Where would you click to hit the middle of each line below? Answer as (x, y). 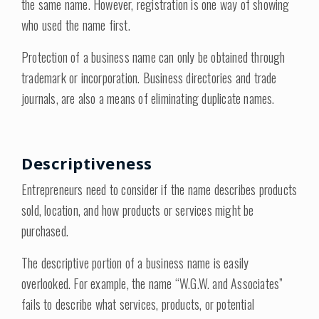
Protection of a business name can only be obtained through (153, 57)
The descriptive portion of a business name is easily (135, 263)
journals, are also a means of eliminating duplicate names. (148, 98)
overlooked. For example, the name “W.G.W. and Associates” (152, 283)
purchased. (45, 231)
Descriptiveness (87, 163)
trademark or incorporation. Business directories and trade (149, 78)
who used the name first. (76, 25)
